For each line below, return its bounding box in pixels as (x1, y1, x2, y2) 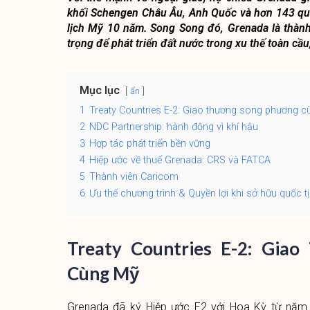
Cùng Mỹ (66, 262, 139, 284)
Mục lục (79, 84, 120, 97)
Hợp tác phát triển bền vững (89, 138, 210, 149)
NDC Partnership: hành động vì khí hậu (89, 121, 258, 133)
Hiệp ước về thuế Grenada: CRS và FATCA (89, 154, 271, 166)
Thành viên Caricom (89, 171, 179, 183)
